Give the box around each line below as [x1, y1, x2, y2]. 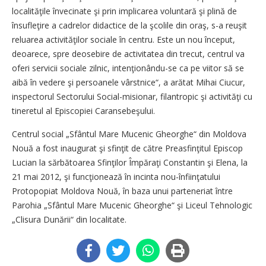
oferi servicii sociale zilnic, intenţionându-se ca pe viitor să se [12, 62, 244, 74]
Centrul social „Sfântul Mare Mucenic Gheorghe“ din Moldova [12, 128, 246, 140]
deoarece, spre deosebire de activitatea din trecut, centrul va [12, 48, 245, 59]
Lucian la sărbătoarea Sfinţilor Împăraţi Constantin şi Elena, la [12, 157, 248, 168]
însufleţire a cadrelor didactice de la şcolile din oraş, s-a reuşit [12, 20, 247, 31]
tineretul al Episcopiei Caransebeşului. [12, 105, 155, 116]
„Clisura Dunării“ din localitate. [12, 214, 126, 225]
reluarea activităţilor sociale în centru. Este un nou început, [12, 34, 235, 45]
